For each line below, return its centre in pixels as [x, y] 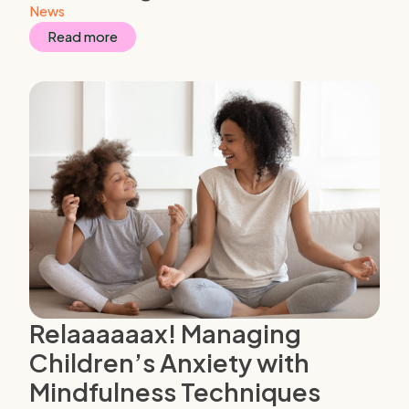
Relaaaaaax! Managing [165, 334]
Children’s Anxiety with [169, 363]
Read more [83, 37]
